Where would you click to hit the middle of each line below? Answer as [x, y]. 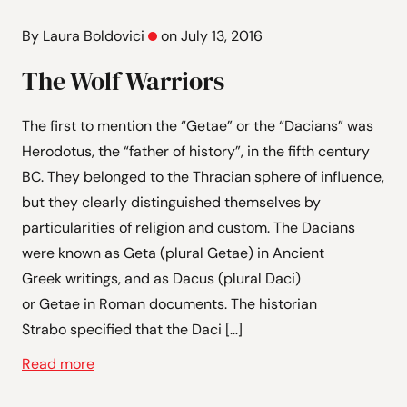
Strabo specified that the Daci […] [132, 329]
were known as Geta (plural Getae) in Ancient [173, 253]
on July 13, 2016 [212, 36]
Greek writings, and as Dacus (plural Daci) [161, 278]
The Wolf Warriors [123, 81]
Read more [58, 364]
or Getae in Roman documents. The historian [169, 304]
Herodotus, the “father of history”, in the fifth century [196, 151]
